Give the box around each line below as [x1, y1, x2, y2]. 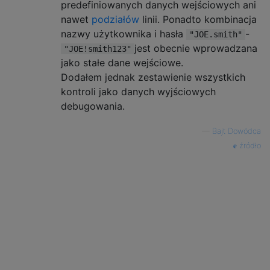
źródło [237, 141, 261, 150]
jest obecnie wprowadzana [134, 42, 257, 54]
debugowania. [61, 100, 125, 112]
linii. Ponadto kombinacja [139, 13, 257, 25]
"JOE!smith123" [64, 44, 131, 54]
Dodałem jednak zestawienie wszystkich [61, 71, 245, 83]
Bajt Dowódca [212, 127, 261, 136]
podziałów [92, 13, 139, 25]
